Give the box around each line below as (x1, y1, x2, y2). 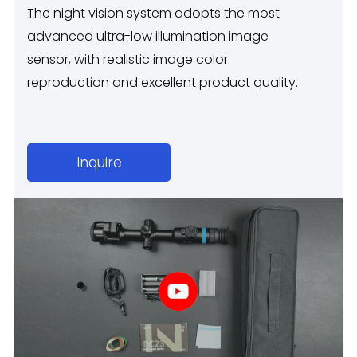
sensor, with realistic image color (27, 49, 229, 69)
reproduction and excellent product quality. (27, 73, 302, 92)
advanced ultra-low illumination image (27, 26, 269, 45)
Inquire (76, 153, 122, 173)
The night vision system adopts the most (27, 3, 280, 22)
